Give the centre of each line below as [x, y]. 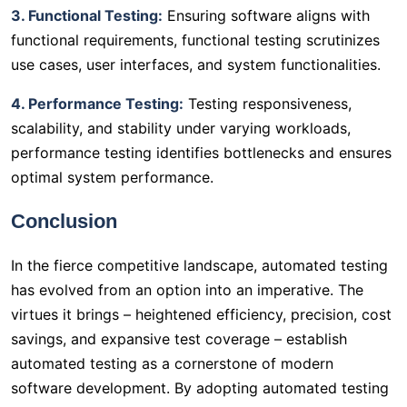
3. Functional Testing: [87, 16]
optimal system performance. [112, 178]
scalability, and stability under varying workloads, [181, 129]
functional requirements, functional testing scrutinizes [195, 40]
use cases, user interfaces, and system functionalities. [196, 65]
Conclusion [64, 222]
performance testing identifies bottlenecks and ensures [201, 153]
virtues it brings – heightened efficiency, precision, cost [201, 315]
